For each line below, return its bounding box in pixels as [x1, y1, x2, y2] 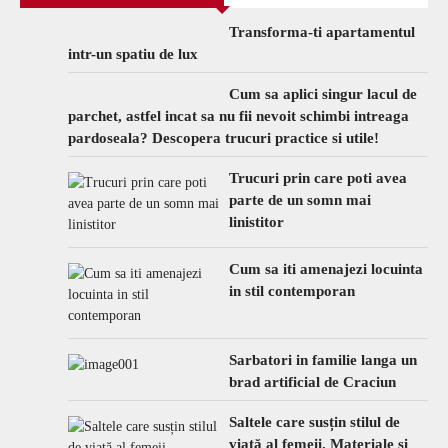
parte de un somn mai [229, 192, 371, 209]
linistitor [229, 214, 284, 231]
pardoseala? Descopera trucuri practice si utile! [68, 130, 379, 147]
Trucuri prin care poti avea [229, 170, 407, 187]
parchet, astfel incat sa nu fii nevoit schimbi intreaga [68, 108, 409, 125]
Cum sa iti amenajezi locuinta [229, 261, 423, 278]
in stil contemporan [229, 283, 355, 300]
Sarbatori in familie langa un [229, 352, 417, 369]
